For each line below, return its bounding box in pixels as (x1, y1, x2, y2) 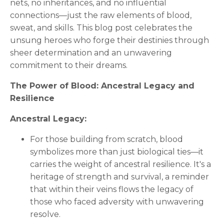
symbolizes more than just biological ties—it (30, 146, 203, 156)
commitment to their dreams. (10, 60, 127, 70)
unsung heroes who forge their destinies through (10, 35, 209, 45)
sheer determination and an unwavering (10, 47, 172, 57)
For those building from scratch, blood (30, 134, 183, 144)
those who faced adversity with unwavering (30, 196, 204, 206)
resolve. (30, 209, 60, 219)
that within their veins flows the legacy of (30, 184, 193, 194)
